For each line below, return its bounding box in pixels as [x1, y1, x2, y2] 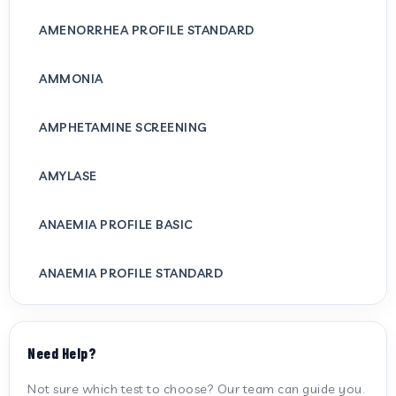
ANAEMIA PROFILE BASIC [39, 217, 193, 232]
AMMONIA [39, 71, 103, 86]
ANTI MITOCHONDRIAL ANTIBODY [39, 362, 245, 377]
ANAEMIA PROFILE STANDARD [39, 265, 223, 280]
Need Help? [27, 345, 96, 362]
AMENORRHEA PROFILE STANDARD [39, 22, 255, 37]
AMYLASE [39, 168, 97, 183]
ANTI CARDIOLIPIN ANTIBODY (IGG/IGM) [39, 314, 287, 329]
